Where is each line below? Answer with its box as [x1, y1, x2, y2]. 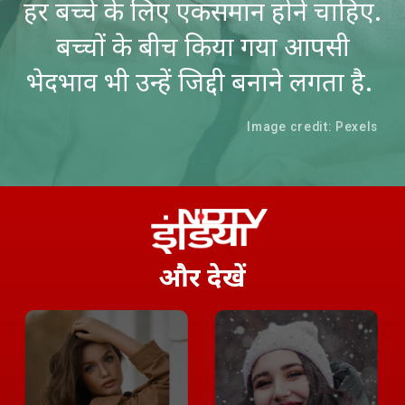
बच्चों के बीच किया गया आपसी [55, 28, 350, 64]
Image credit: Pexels [247, 119, 379, 135]
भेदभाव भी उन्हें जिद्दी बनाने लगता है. [26, 63, 379, 99]
